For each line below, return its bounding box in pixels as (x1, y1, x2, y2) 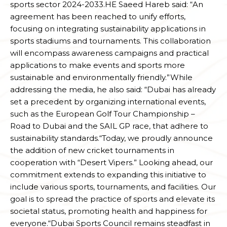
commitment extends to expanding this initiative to (10, 170, 206, 180)
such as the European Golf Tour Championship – (10, 109, 195, 119)
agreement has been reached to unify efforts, (10, 12, 185, 22)
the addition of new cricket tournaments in (10, 145, 174, 156)
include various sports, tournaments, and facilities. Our (10, 182, 216, 192)
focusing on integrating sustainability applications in (10, 24, 206, 34)
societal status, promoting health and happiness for (10, 206, 207, 216)
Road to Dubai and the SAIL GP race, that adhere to (10, 121, 208, 131)
